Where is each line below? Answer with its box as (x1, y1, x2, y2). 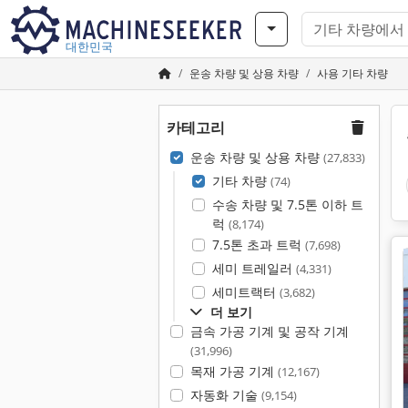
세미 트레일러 (211, 260, 296, 277)
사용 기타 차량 (317, 66, 388, 81)
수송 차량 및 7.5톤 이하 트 (211, 196, 363, 213)
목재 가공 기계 (189, 362, 278, 380)
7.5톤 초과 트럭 (211, 236, 305, 253)
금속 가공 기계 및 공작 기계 (189, 322, 349, 340)
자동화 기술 (189, 386, 261, 403)
